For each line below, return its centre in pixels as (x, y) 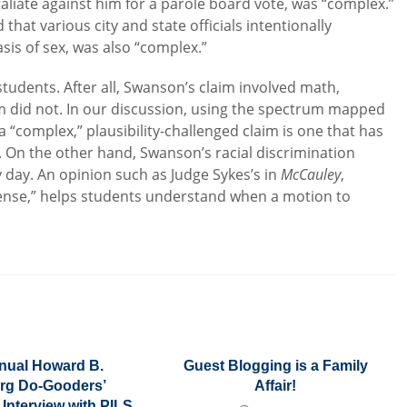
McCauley (311, 174)
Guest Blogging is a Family (275, 366)
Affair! (276, 386)
